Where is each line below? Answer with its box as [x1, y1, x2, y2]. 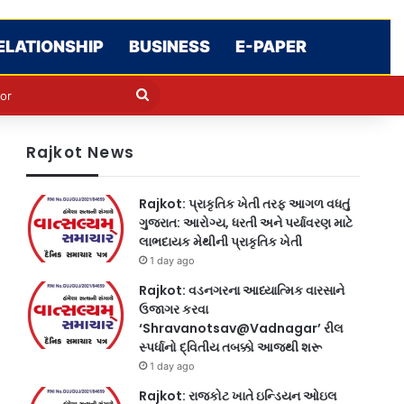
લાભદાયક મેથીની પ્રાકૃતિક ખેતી [138, 233, 302, 251]
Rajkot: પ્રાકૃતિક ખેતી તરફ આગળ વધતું [138, 195, 350, 213]
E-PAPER [235, 37, 307, 56]
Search [147, 86, 195, 103]
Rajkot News [25, 142, 134, 163]
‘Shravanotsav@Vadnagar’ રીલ [138, 319, 344, 337]
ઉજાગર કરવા [138, 300, 208, 318]
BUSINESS [129, 37, 210, 56]
